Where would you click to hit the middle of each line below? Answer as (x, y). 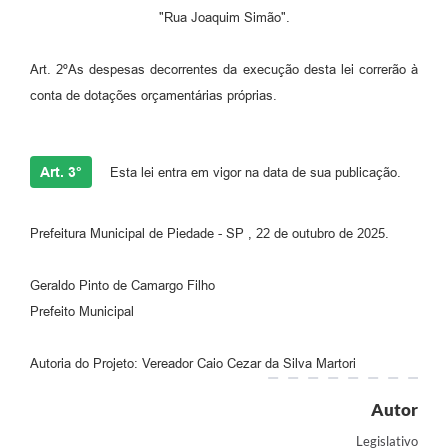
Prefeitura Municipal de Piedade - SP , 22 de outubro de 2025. (209, 233)
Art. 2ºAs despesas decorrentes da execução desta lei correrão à (224, 69)
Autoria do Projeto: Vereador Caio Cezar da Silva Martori (193, 363)
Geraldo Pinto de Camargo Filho (124, 285)
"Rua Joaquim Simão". (224, 17)
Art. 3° (61, 171)
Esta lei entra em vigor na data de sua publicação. (253, 172)
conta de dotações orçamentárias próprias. (153, 95)
